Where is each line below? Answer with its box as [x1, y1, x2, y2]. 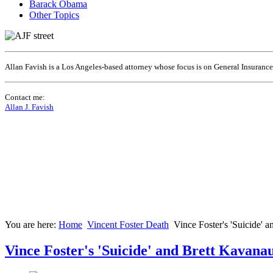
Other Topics [29, 10, 79, 21]
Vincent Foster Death [87, 219, 169, 230]
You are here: [5, 219, 58, 230]
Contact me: [5, 93, 45, 102]
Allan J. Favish [5, 102, 54, 112]
